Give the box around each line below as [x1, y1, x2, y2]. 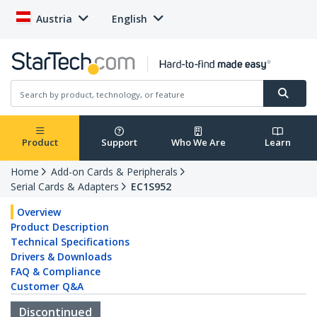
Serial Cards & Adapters [11, 180, 119, 194]
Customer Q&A [11, 279, 83, 294]
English [112, 12, 147, 25]
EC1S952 [131, 180, 171, 194]
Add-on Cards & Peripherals [51, 165, 178, 179]
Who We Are [171, 136, 226, 149]
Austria [36, 12, 72, 25]
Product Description [11, 220, 109, 234]
